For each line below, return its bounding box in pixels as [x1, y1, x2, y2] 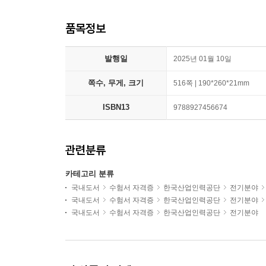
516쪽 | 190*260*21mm [173, 79, 249, 87]
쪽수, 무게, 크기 [88, 78, 144, 87]
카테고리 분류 [65, 169, 114, 178]
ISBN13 [102, 103, 129, 112]
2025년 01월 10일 [173, 55, 232, 63]
